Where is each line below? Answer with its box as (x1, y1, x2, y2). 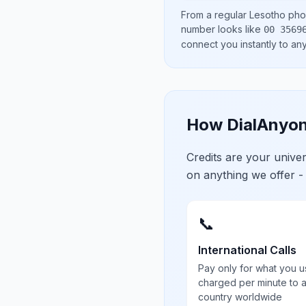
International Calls (198, 243, 296, 257)
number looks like (181, 23, 264, 35)
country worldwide (198, 291, 282, 303)
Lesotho (249, 9, 286, 20)
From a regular (181, 9, 249, 20)
